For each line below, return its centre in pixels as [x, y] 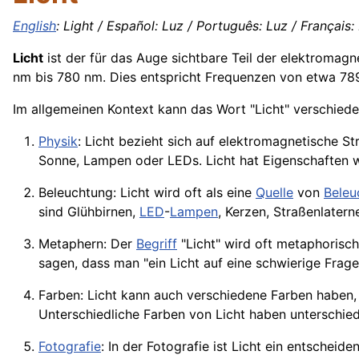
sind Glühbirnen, [89, 212]
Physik [58, 141]
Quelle [274, 193]
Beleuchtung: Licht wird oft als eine [147, 193]
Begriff [157, 244]
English [34, 26]
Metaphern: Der [87, 244]
